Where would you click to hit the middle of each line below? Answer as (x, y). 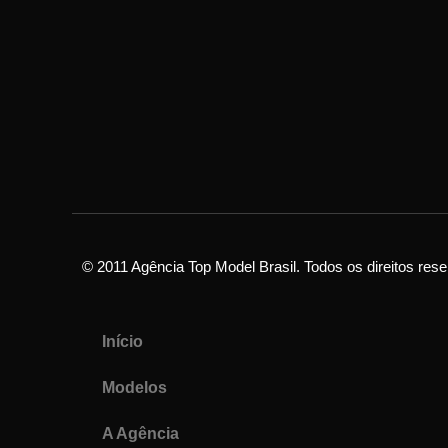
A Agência (140, 433)
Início (122, 341)
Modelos (134, 387)
